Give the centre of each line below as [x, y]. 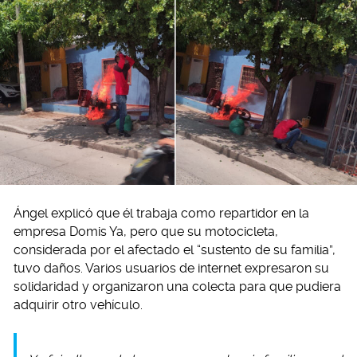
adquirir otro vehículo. [78, 305]
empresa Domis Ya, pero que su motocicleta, [146, 232]
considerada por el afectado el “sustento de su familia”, [175, 250]
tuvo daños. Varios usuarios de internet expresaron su [171, 269]
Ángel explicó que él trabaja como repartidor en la [161, 214]
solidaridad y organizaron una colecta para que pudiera [177, 287]
